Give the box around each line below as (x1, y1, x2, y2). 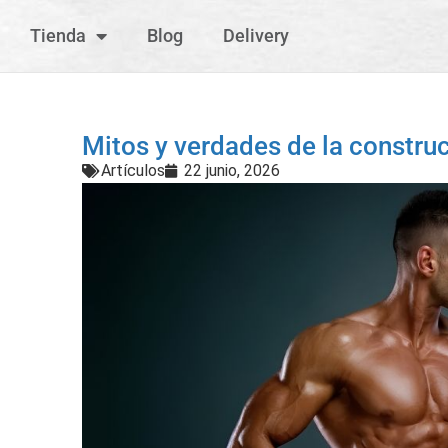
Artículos (101, 161, 165, 180)
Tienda (30, 25, 86, 46)
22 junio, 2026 (184, 161, 280, 180)
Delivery (223, 25, 289, 46)
